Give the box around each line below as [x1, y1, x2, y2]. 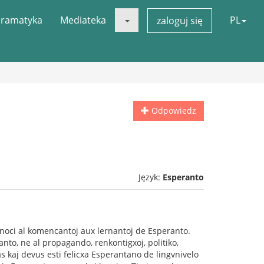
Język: [138, 171, 163, 183]
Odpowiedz [149, 105, 196, 116]
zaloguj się [157, 14, 203, 27]
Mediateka [60, 14, 106, 27]
